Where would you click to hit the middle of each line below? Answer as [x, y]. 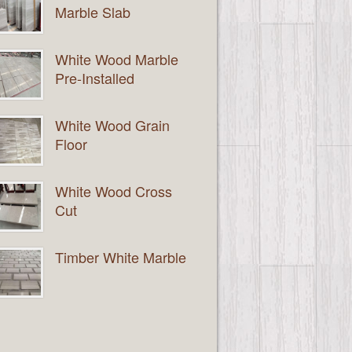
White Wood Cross [114, 191]
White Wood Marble [117, 59]
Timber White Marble [121, 257]
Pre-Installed [95, 77]
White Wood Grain [112, 125]
